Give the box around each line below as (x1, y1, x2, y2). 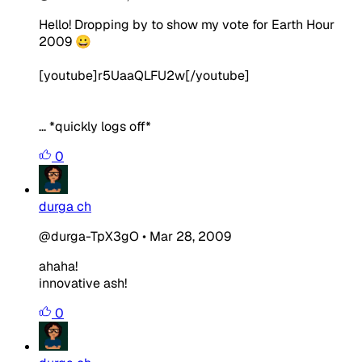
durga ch (39, 197, 91, 215)
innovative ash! (39, 274, 127, 292)
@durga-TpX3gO (39, 227, 139, 245)
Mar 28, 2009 (149, 227, 231, 245)
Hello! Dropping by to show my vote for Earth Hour (39, 15, 335, 33)
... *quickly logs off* (39, 117, 151, 135)
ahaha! (39, 257, 78, 275)
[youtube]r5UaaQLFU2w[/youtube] (39, 66, 250, 84)
